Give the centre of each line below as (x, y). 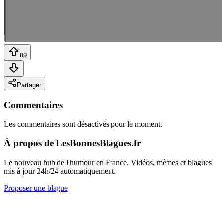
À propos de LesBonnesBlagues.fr (72, 143)
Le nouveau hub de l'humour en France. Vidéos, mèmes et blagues (108, 163)
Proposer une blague (36, 188)
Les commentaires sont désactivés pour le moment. (83, 124)
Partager (29, 85)
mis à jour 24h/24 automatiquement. (60, 171)
